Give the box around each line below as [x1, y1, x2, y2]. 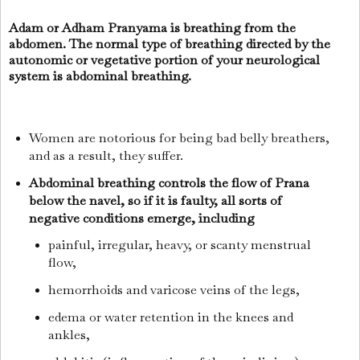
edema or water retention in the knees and [48, 309, 294, 326]
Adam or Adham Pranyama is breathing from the [9, 19, 296, 37]
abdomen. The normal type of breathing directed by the [9, 35, 330, 53]
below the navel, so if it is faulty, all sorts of [28, 191, 282, 209]
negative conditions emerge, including [28, 209, 258, 227]
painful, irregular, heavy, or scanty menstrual [48, 236, 312, 254]
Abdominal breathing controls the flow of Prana [28, 174, 309, 191]
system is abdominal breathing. [9, 67, 191, 85]
